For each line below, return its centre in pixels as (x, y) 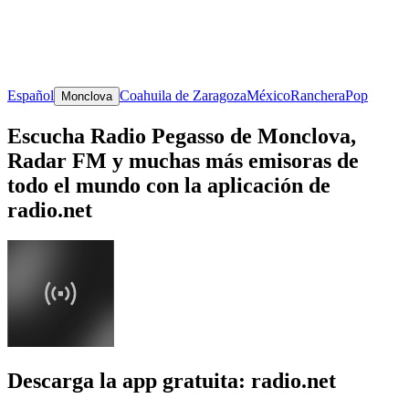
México (268, 95)
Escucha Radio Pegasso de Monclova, (182, 136)
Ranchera (318, 95)
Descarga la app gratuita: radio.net (172, 381)
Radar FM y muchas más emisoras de (183, 160)
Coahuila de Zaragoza (183, 95)
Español (31, 95)
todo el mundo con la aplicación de (169, 185)
